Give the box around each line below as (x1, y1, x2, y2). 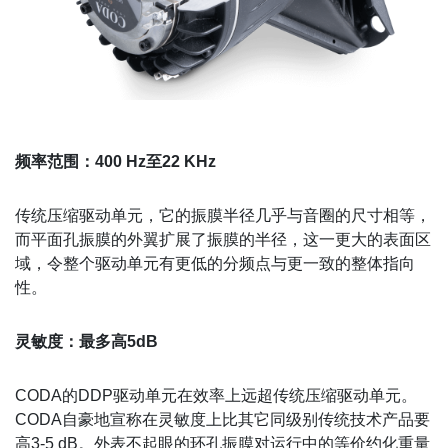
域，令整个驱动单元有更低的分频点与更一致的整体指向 (15, 254, 415, 272)
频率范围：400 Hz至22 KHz (15, 152, 216, 170)
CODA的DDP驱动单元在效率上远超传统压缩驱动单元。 (15, 386, 417, 404)
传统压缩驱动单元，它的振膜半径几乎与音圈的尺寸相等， (15, 206, 431, 224)
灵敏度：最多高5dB (15, 332, 158, 350)
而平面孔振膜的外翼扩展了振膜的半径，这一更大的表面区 (15, 230, 431, 248)
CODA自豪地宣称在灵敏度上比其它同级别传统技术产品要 (15, 410, 430, 428)
